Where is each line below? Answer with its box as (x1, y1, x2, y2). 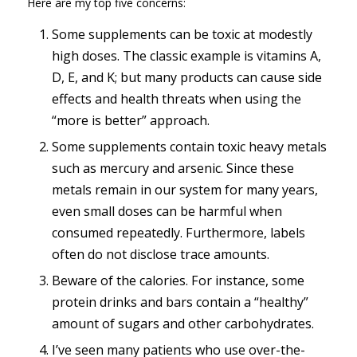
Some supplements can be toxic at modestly (51, 25, 312, 43)
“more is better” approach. (51, 111, 210, 129)
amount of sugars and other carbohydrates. (51, 314, 314, 332)
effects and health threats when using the (51, 89, 301, 108)
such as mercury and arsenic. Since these (51, 159, 294, 177)
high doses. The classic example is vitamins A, (51, 46, 321, 65)
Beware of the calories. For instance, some (51, 271, 304, 289)
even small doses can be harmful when (51, 202, 282, 220)
